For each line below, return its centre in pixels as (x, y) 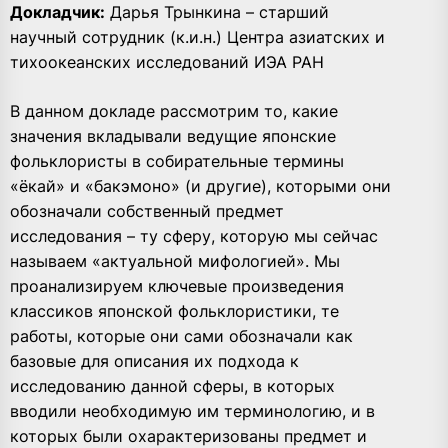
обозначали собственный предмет (147, 211)
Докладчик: (57, 12)
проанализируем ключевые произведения (177, 286)
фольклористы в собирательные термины (177, 161)
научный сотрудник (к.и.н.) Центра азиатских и (197, 37)
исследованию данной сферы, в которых (172, 386)
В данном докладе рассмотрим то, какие (174, 111)
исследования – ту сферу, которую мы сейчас (194, 236)
